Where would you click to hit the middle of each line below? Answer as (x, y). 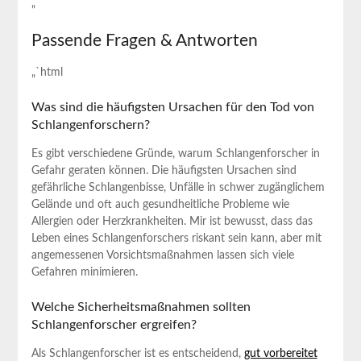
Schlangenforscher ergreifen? (114, 324)
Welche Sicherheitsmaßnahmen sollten (141, 307)
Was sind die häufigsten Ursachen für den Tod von (172, 107)
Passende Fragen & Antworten (144, 40)
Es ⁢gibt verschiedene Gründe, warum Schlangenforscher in (175, 154)
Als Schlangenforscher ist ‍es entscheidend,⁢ (137, 353)
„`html (47, 72)
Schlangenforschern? (90, 124)
